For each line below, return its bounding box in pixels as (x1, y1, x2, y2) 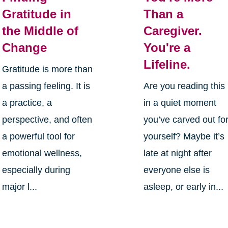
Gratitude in (2, 7, 71, 21)
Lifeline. (144, 58, 191, 72)
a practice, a (2, 98, 52, 108)
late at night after (144, 148, 212, 159)
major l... (2, 182, 37, 192)
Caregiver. (144, 24, 203, 38)
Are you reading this (144, 81, 225, 92)
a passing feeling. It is (2, 81, 90, 92)
